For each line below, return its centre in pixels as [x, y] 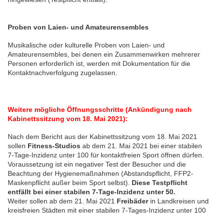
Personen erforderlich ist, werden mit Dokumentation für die [99, 64]
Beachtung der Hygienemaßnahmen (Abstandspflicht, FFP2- [101, 174]
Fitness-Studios [55, 146]
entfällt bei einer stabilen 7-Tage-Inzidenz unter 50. [92, 192]
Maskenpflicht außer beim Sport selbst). [70, 183]
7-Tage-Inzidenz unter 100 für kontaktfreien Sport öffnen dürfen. [106, 155]
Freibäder [133, 201]
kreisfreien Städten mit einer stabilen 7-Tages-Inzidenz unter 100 [107, 210]
